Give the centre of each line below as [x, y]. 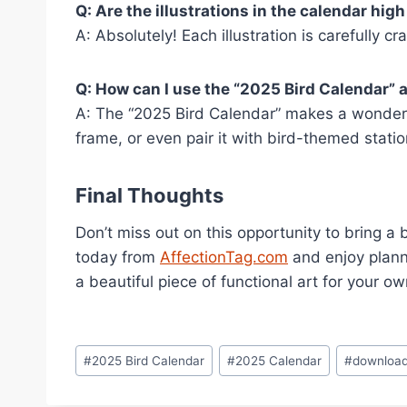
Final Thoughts [149, 196]
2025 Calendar [279, 360]
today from [118, 258]
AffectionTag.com [224, 258]
